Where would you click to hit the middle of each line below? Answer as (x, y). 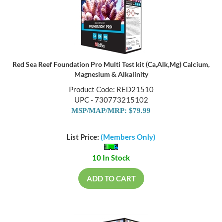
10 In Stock (111, 158)
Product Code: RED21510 (111, 90)
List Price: (83, 137)
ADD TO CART (111, 179)
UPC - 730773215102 (111, 100)
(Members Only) (128, 137)
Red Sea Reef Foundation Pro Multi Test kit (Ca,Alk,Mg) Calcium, (111, 65)
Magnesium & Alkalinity (111, 75)
